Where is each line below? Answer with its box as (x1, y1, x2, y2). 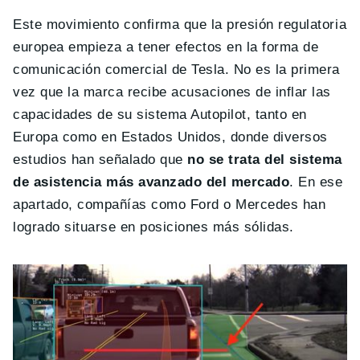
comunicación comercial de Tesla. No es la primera (13, 61, 340, 77)
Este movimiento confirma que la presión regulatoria (13, 16, 347, 32)
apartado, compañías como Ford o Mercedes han (13, 196, 326, 212)
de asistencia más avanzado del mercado (13, 174, 290, 190)
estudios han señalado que (13, 151, 188, 167)
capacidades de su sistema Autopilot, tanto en (13, 106, 307, 122)
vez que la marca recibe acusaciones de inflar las (13, 84, 331, 100)
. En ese (289, 174, 343, 190)
